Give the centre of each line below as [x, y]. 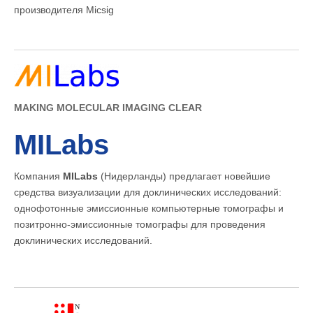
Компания [38, 176]
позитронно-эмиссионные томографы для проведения [140, 225]
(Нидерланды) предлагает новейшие [184, 176]
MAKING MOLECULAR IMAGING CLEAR [108, 108]
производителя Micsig [64, 10]
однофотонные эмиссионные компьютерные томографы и [149, 209]
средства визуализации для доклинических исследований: [148, 192]
